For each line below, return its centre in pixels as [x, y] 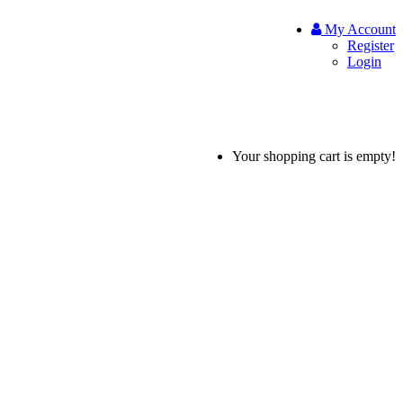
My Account [360, 29]
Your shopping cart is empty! [314, 156]
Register [371, 45]
